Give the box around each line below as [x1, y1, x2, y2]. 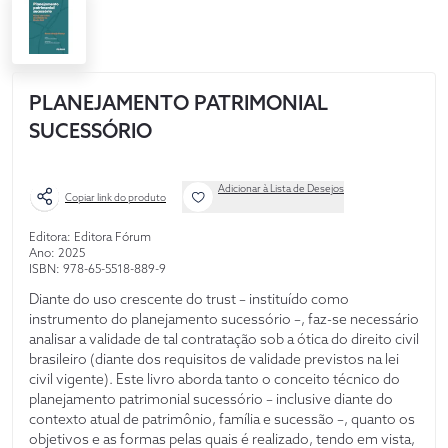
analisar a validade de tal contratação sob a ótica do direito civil [29, 330, 419, 349]
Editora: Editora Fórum [29, 229, 151, 245]
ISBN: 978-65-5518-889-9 [29, 261, 166, 277]
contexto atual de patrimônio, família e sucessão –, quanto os [29, 410, 415, 429]
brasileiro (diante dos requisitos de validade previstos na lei [29, 350, 399, 369]
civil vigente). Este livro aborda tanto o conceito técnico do [29, 370, 400, 389]
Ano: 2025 [29, 245, 85, 261]
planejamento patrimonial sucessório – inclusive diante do [29, 390, 393, 409]
